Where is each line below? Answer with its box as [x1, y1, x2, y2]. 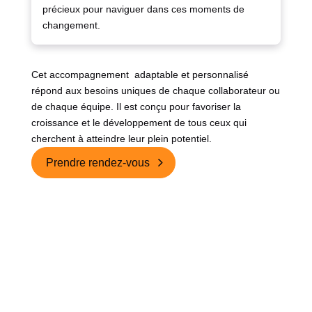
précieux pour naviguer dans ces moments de [42, 3, 244, 15]
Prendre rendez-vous [45, 157, 150, 169]
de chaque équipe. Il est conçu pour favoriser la [31, 101, 241, 113]
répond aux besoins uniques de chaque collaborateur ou [31, 85, 280, 97]
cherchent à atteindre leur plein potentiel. [31, 133, 212, 145]
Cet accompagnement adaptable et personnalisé [31, 69, 249, 81]
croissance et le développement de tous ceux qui [31, 117, 247, 129]
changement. [42, 19, 100, 31]
